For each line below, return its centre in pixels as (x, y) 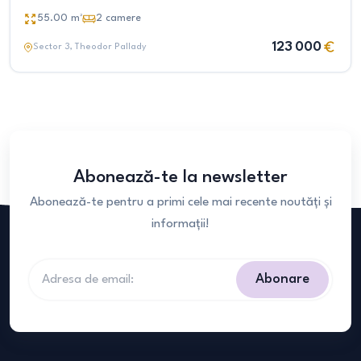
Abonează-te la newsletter (180, 177)
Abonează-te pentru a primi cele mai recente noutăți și (180, 202)
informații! (180, 224)
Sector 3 (52, 47)
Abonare (282, 279)
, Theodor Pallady (108, 47)
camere (123, 18)
